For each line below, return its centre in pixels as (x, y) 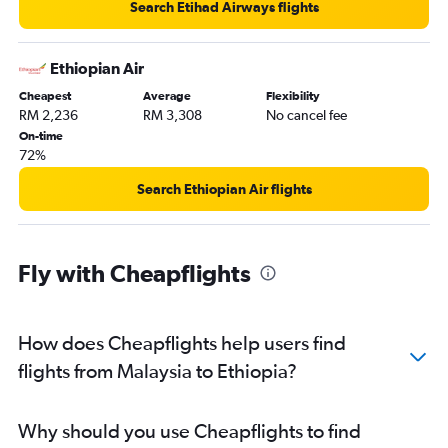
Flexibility (293, 95)
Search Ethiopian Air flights (224, 188)
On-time (41, 135)
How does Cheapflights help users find (182, 342)
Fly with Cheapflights (134, 272)
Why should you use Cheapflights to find (189, 430)
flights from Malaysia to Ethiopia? (157, 370)
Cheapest (45, 95)
